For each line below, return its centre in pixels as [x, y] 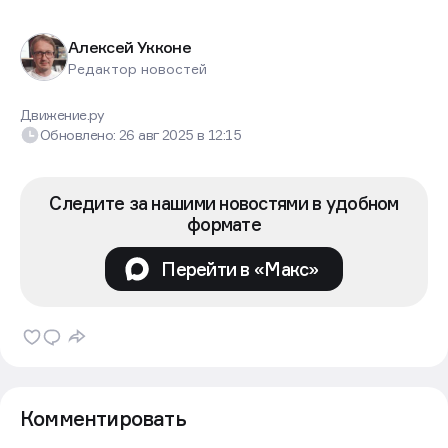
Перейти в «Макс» [240, 268]
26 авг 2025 [158, 135]
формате [224, 224]
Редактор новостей [137, 68]
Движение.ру [62, 115]
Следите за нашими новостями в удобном [224, 203]
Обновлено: [79, 135]
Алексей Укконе [130, 46]
